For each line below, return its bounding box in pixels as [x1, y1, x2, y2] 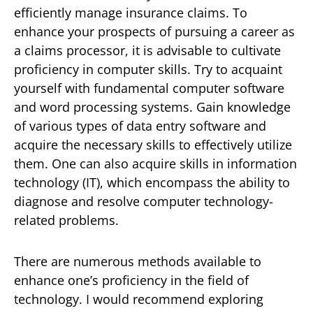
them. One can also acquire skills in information [14, 154, 297, 172]
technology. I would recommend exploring [14, 290, 263, 307]
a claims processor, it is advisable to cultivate [14, 41, 281, 59]
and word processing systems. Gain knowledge [14, 98, 291, 115]
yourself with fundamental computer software [14, 79, 284, 96]
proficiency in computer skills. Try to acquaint [14, 60, 282, 78]
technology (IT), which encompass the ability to [14, 173, 290, 191]
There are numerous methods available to [14, 252, 261, 270]
